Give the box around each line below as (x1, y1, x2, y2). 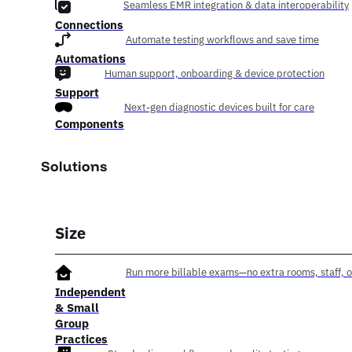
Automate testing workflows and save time (125, 33, 319, 47)
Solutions (41, 157, 108, 175)
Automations (54, 50, 126, 67)
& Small (54, 299, 99, 316)
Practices (54, 331, 108, 347)
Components (54, 115, 124, 132)
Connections (54, 16, 123, 33)
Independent (54, 284, 126, 300)
